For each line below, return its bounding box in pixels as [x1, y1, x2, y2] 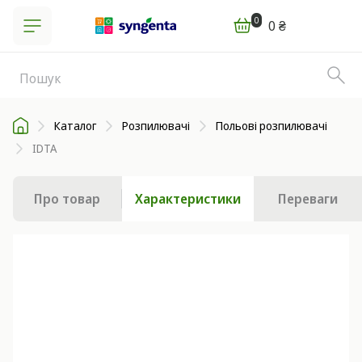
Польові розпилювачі [216, 117, 327, 133]
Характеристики [134, 190, 241, 208]
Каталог [54, 117, 96, 133]
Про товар [34, 190, 101, 208]
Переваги [277, 190, 338, 208]
